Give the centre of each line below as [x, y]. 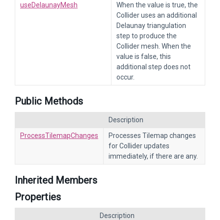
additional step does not [153, 67]
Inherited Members [56, 180]
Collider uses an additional [157, 15]
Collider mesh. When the [154, 46]
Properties [38, 197]
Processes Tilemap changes [152, 136]
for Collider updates [139, 146]
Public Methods [49, 101]
